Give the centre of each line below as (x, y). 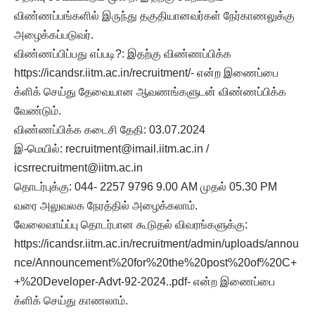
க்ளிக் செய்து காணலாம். (71, 300)
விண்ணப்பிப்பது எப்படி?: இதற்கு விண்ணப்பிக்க (123, 53)
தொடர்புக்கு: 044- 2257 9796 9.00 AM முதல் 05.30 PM (146, 186)
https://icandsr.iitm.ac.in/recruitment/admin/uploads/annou (156, 243)
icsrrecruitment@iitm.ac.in (78, 167)
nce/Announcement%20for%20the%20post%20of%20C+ (155, 262)
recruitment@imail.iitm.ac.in (134, 148)
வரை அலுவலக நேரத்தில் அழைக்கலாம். (106, 205)
